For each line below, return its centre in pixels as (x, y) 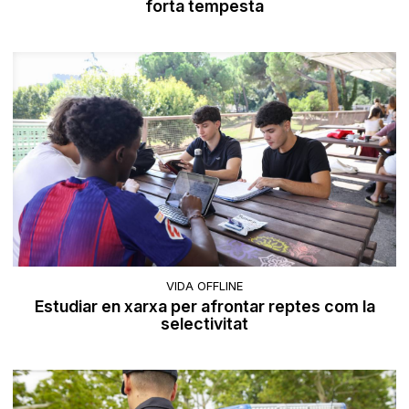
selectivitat (204, 324)
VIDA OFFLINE (204, 286)
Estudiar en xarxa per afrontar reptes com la (204, 307)
